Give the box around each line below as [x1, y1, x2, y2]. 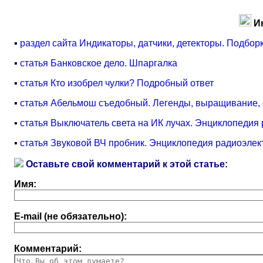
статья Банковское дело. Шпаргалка [20, 58, 177, 68]
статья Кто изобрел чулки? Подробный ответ [20, 78, 214, 88]
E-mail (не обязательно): [14, 211, 127, 221]
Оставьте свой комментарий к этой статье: [23, 159, 228, 169]
